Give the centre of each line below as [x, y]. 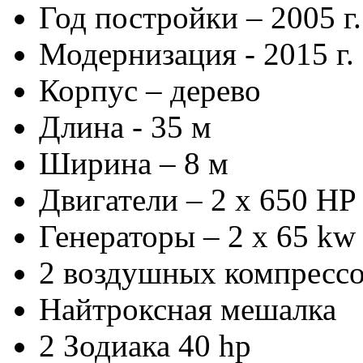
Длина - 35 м [125, 126]
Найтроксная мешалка [188, 309]
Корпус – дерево [150, 90]
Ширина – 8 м [134, 163]
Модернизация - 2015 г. [196, 53]
